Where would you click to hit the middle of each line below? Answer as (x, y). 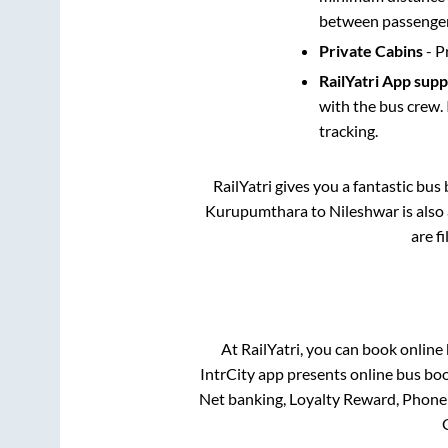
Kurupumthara (256, 211)
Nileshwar (364, 211)
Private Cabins (370, 51)
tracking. (348, 131)
